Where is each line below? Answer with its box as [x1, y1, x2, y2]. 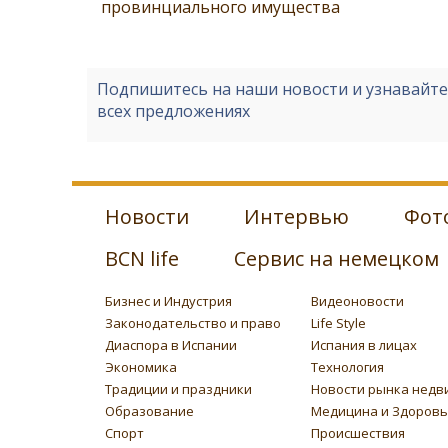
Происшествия [310, 424, 405, 443]
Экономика [105, 358, 177, 377]
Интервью [244, 203, 349, 231]
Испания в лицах [310, 336, 417, 355]
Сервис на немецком [234, 245, 439, 273]
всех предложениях [97, 100, 250, 123]
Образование [105, 402, 194, 421]
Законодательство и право [105, 314, 281, 333]
